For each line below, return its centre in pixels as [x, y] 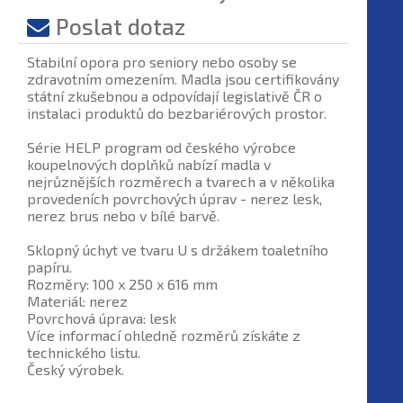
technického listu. [84, 352]
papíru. [49, 267]
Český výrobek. [76, 369]
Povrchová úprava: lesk [102, 318]
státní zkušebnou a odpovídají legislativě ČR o [175, 96]
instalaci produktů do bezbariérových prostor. [177, 113]
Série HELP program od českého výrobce [161, 147]
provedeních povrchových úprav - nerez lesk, [175, 198]
